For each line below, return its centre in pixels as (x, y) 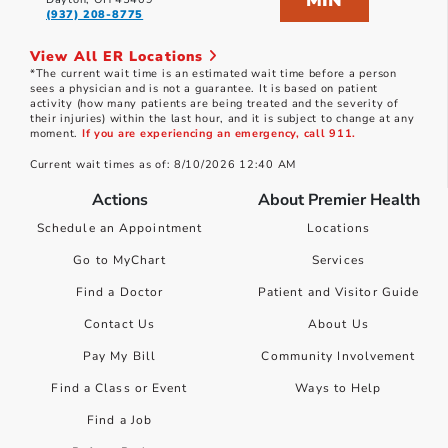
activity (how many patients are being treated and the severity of (214, 104)
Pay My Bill (119, 356)
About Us (338, 324)
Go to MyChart (119, 260)
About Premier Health (338, 200)
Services (338, 260)
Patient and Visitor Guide (338, 292)
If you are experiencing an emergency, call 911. (219, 134)
